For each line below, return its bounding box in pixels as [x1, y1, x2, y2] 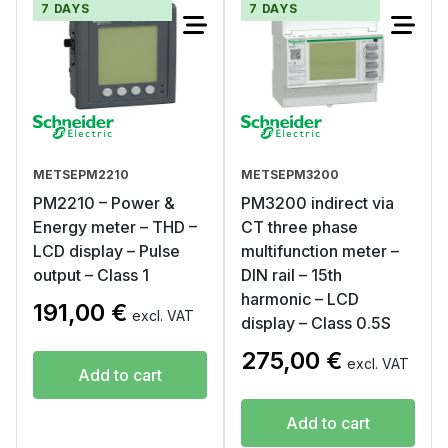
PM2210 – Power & [33, 193, 175, 213]
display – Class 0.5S [241, 313, 391, 333]
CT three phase [241, 217, 358, 237]
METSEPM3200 [241, 167, 339, 182]
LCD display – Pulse [33, 241, 180, 261]
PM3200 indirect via [241, 193, 394, 213]
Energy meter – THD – [33, 217, 197, 237]
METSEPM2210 [33, 167, 129, 182]
